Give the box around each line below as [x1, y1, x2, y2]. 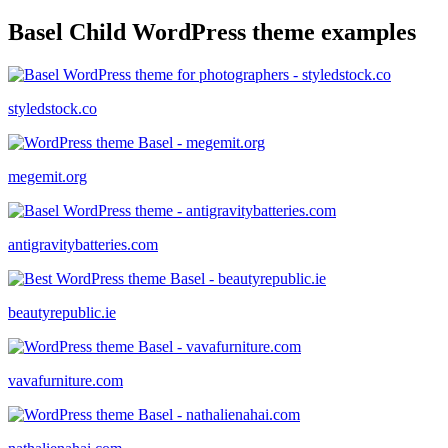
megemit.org [8, 167, 87, 185]
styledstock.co [8, 99, 97, 117]
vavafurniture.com [8, 371, 123, 389]
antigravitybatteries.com [8, 235, 158, 253]
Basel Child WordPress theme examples [8, 18, 416, 45]
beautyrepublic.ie [8, 303, 116, 321]
